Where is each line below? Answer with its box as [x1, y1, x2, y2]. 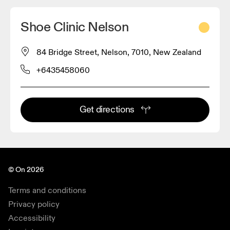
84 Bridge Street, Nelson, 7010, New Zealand [36, 47, 201, 58]
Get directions [79, 104, 135, 116]
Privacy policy [8, 199, 60, 210]
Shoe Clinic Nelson [21, 19, 129, 36]
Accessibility [8, 213, 55, 224]
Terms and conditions [8, 185, 86, 196]
